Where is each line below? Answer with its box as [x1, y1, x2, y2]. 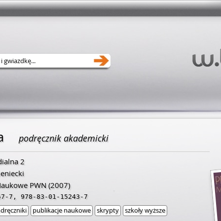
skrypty [97, 206, 119, 215]
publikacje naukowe [33, 206, 91, 215]
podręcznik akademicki [19, 132, 109, 144]
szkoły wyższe [125, 206, 165, 215]
